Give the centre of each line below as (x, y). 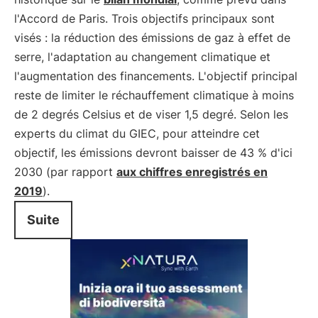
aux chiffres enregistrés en (192, 172)
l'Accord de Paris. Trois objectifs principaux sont (144, 18)
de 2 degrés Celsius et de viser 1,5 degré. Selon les (151, 114)
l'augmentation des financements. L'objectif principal (156, 76)
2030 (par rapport (65, 172)
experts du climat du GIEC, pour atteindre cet (137, 133)
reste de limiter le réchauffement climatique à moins (154, 95)
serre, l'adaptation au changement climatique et (142, 57)
